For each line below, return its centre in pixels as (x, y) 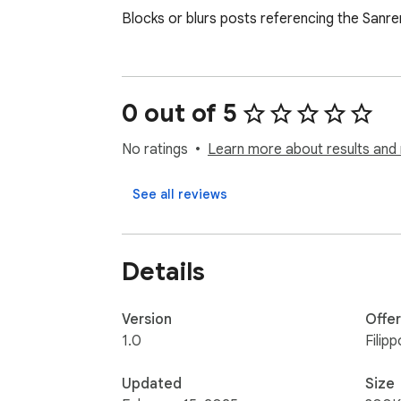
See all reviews (180, 195)
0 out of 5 (179, 114)
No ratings (155, 150)
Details (163, 271)
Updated (152, 384)
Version (147, 319)
